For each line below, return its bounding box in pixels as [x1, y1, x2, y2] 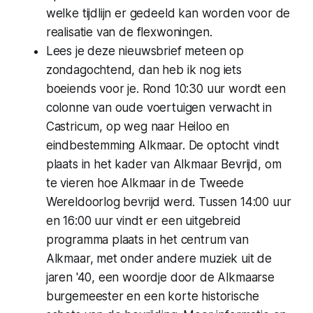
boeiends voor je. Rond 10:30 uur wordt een [45, 81, 286, 96]
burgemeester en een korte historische [45, 289, 259, 303]
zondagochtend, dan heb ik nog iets [45, 62, 242, 77]
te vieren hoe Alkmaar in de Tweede [45, 175, 244, 190]
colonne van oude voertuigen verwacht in [45, 100, 272, 115]
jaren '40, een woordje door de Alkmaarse [45, 270, 275, 284]
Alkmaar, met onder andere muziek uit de [45, 251, 272, 265]
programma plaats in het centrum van [45, 232, 249, 247]
